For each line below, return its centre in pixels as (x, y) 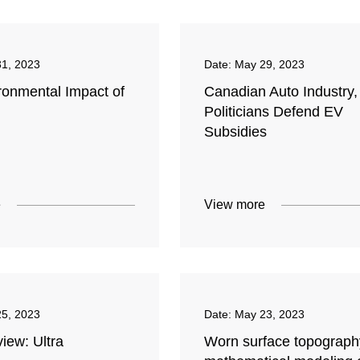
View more (234, 205)
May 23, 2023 (269, 315)
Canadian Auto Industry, (280, 92)
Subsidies (235, 132)
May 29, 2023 (269, 65)
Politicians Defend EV (273, 112)
